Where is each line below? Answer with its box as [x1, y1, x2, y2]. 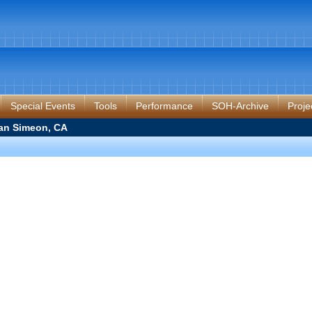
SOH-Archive [212, 100, 269, 111]
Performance [136, 100, 193, 111]
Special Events [10, 100, 75, 111]
